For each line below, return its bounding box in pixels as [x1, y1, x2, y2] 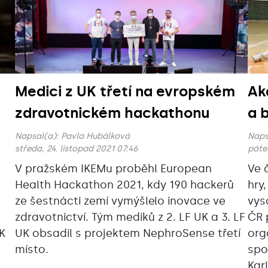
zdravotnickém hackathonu [14, 104, 209, 122]
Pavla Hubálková [60, 131, 130, 142]
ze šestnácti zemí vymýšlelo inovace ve [14, 194, 226, 208]
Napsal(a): [14, 131, 61, 142]
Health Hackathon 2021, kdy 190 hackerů [14, 178, 234, 192]
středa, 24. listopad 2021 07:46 [14, 144, 138, 154]
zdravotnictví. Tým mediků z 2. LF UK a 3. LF [14, 211, 245, 224]
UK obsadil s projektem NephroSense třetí [14, 227, 240, 240]
